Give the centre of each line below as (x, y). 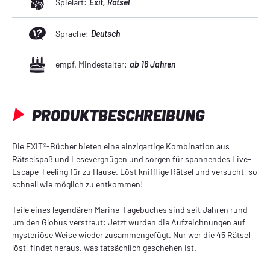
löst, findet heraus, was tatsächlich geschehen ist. (104, 247)
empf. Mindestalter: (91, 64)
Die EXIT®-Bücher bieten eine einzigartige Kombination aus (121, 146)
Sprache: (72, 33)
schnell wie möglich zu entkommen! (77, 184)
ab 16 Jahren (152, 64)
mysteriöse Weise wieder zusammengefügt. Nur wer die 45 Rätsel (131, 234)
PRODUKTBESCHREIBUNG (117, 115)
